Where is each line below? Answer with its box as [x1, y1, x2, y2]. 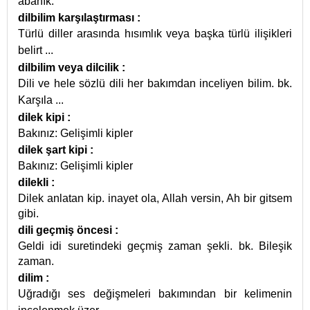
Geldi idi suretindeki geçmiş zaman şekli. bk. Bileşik [18, 240, 292, 252]
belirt [18, 44, 45, 56]
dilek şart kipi [18, 144, 90, 156]
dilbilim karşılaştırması [18, 12, 137, 24]
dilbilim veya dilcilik [18, 62, 122, 73]
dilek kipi [18, 111, 67, 123]
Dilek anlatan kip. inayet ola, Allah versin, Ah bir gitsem [18, 192, 292, 204]
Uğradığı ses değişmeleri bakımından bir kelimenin [18, 288, 292, 300]
